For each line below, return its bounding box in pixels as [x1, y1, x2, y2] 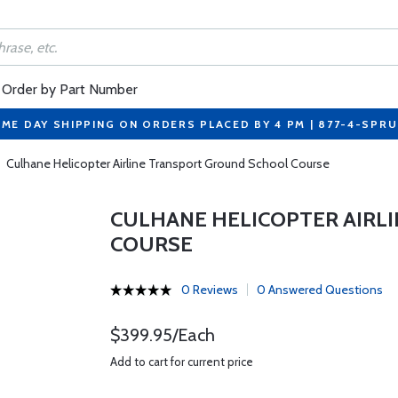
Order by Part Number [2, 81, 138, 98]
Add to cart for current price [109, 354, 253, 369]
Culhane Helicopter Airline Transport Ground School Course [6, 155, 330, 171]
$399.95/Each [109, 324, 215, 346]
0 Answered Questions [256, 282, 383, 298]
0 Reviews [180, 282, 238, 298]
